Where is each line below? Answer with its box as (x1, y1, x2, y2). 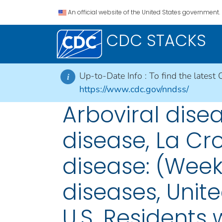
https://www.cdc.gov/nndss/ (79, 83, 189, 95)
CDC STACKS (106, 29, 206, 52)
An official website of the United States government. (68, 8, 220, 16)
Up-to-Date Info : (79, 70, 149, 82)
